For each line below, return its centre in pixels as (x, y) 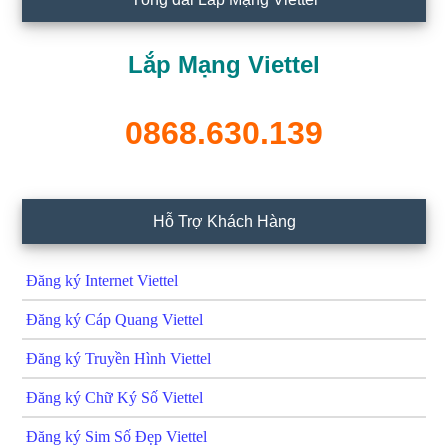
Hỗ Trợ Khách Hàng (224, 221)
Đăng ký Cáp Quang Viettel (115, 319)
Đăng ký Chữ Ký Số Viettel (115, 397)
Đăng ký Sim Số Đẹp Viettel (117, 436)
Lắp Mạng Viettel (224, 64)
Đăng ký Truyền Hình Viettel (119, 358)
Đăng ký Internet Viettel (102, 280)
